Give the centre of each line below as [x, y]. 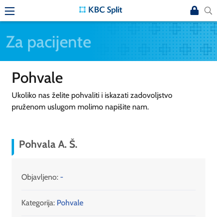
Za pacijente [48, 41]
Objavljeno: [41, 177]
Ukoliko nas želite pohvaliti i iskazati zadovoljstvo [92, 95]
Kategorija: [38, 203]
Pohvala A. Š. [48, 144]
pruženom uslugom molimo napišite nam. [81, 107]
